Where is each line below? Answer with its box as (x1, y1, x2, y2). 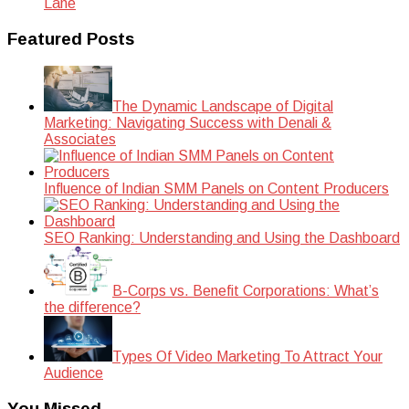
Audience (44, 365, 103, 382)
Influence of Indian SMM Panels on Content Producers (44, 181, 389, 197)
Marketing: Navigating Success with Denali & (44, 115, 331, 131)
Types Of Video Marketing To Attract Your (112, 349, 383, 365)
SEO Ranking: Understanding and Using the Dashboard (44, 230, 400, 246)
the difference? (44, 299, 141, 316)
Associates (44, 131, 116, 148)
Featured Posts (7, 28, 134, 48)
